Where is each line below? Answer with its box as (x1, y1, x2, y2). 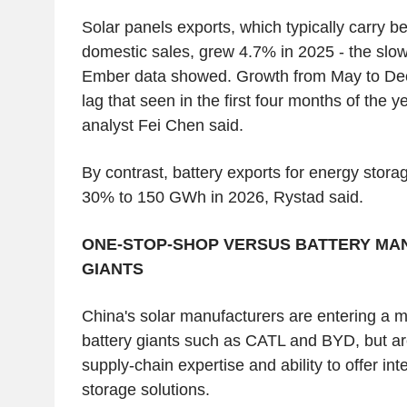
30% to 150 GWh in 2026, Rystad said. (81, 187, 363, 206)
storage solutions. (81, 380, 210, 399)
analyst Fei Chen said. (81, 115, 243, 134)
